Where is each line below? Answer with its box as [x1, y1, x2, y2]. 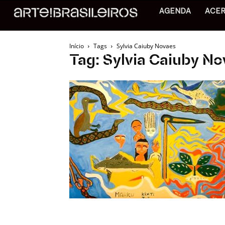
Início [69, 42, 84, 50]
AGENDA [159, 8, 191, 16]
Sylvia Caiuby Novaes [117, 42, 176, 50]
